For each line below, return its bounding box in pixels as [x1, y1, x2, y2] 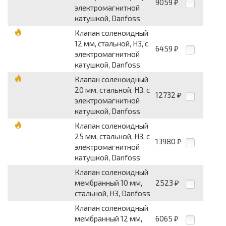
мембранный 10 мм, [75, 178, 142, 188]
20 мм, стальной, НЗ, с [75, 85, 150, 95]
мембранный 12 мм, [75, 214, 142, 223]
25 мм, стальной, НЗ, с [75, 132, 150, 141]
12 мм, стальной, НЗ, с [75, 39, 148, 48]
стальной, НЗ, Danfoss [75, 189, 150, 198]
